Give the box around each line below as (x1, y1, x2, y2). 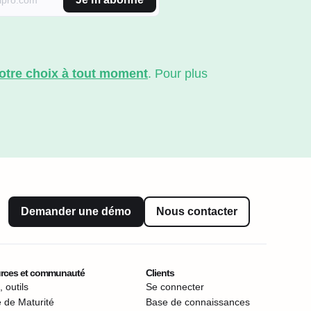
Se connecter (146, 281, 204, 292)
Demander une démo (21, 205, 131, 217)
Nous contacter (156, 205, 237, 217)
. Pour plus (148, 67, 208, 81)
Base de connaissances (146, 296, 250, 308)
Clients (146, 267, 174, 278)
